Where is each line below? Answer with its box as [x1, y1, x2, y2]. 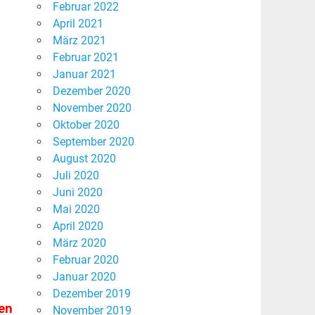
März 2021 [52, 34, 106, 48]
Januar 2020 [52, 270, 116, 284]
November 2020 [52, 101, 131, 115]
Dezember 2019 [52, 287, 131, 301]
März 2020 [52, 236, 106, 250]
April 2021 [52, 17, 103, 31]
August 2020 [52, 152, 116, 166]
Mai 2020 [52, 202, 100, 217]
